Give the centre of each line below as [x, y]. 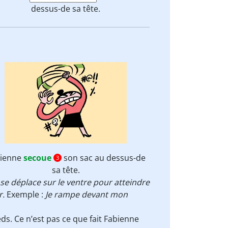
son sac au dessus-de [103, 158]
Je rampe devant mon [87, 194]
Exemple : [26, 194]
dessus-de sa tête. [66, 9]
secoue [37, 158]
